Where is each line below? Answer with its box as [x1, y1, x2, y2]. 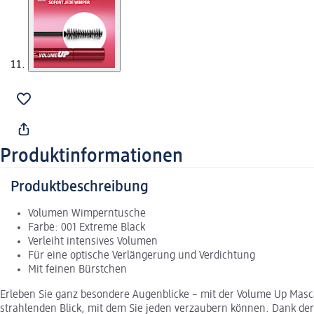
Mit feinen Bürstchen [28, 264, 127, 276]
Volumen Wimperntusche [28, 208, 146, 220]
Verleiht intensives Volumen [28, 236, 158, 248]
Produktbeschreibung [11, 179, 149, 196]
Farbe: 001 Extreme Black [28, 222, 145, 234]
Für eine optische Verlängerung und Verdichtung [28, 250, 255, 262]
